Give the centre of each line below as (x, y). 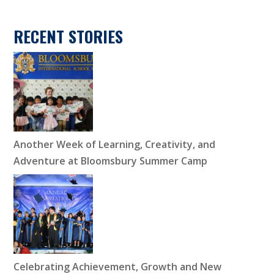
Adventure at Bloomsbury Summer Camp (111, 161)
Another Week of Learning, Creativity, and (115, 145)
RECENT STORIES (68, 37)
